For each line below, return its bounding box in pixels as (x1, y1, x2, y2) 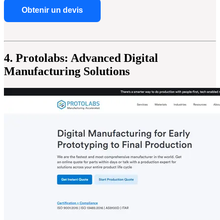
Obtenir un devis (22, 6, 83, 15)
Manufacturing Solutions (4, 65, 130, 78)
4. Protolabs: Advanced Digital (4, 52, 158, 65)
